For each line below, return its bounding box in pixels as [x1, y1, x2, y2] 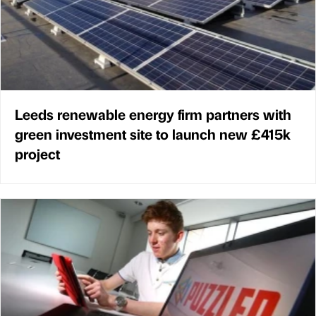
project [15, 143, 60, 163]
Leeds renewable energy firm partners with [15, 104, 291, 123]
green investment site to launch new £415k [15, 123, 291, 143]
